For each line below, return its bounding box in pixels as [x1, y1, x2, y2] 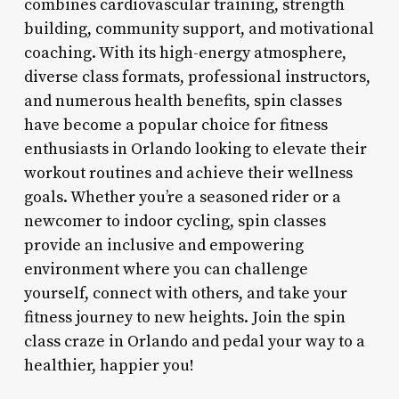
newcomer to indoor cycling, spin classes [23, 210, 326, 232]
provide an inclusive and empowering [23, 234, 304, 256]
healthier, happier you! [23, 354, 194, 376]
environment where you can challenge [23, 258, 308, 280]
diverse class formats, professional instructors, [23, 66, 370, 87]
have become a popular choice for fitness [23, 114, 328, 135]
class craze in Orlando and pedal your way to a [23, 330, 365, 352]
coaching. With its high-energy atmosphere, [23, 42, 346, 63]
